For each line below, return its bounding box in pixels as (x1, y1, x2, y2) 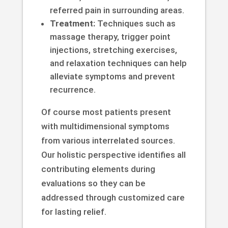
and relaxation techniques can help (49, 58, 187, 68)
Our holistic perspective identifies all (41, 149, 186, 160)
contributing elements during (41, 163, 155, 174)
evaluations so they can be (41, 178, 146, 188)
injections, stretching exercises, (49, 44, 177, 55)
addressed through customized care (41, 192, 185, 203)
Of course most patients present (41, 106, 171, 117)
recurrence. (49, 84, 96, 95)
